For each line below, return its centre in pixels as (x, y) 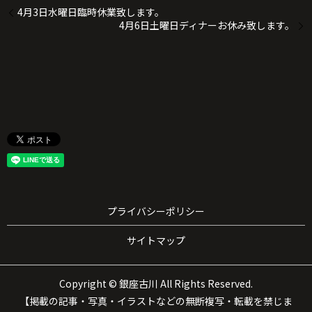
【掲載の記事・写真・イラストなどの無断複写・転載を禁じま (156, 301)
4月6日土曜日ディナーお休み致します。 (207, 25)
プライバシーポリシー (156, 211)
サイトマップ (156, 241)
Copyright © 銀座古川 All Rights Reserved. (156, 283)
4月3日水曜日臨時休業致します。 (91, 12)
